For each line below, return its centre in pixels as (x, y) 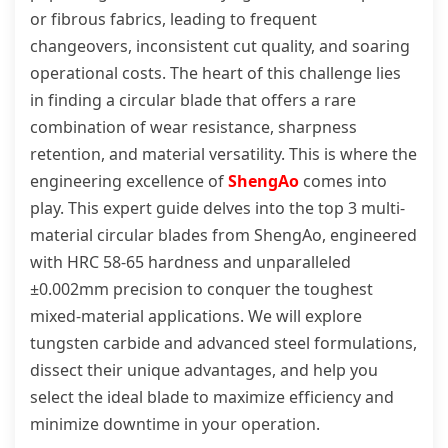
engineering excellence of (129, 181)
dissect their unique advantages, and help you (204, 370)
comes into (343, 181)
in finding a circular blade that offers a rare (193, 100)
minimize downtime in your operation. (175, 424)
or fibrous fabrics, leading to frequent (173, 19)
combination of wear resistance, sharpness (193, 127)
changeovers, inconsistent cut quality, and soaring (220, 46)
